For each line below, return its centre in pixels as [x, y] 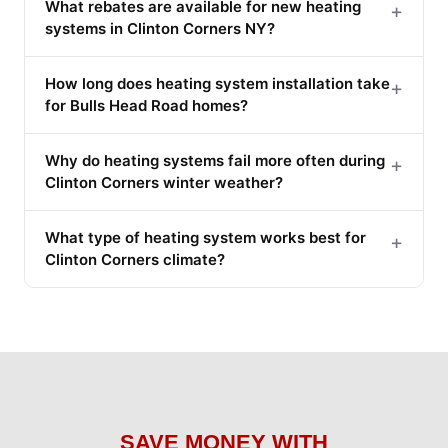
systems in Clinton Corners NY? [160, 28]
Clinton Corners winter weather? [164, 182]
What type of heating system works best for [205, 237]
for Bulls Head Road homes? [146, 105]
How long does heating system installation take [217, 83]
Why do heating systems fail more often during [215, 160]
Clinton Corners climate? [135, 259]
